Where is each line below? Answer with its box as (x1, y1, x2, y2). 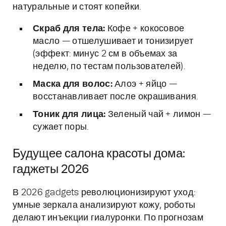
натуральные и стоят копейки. (13, 3, 141, 12)
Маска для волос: (33, 80, 112, 89)
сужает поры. (33, 123, 89, 132)
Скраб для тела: (33, 24, 105, 33)
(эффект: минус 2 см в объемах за (33, 49, 178, 59)
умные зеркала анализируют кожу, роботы (13, 201, 196, 210)
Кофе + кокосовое (105, 24, 185, 33)
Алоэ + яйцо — (112, 80, 178, 89)
